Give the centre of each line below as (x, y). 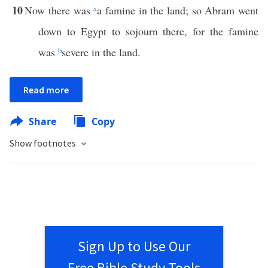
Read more (46, 90)
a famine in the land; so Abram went (178, 10)
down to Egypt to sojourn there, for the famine (148, 31)
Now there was (59, 10)
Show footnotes (44, 143)
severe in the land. (101, 52)
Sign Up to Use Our (134, 246)
